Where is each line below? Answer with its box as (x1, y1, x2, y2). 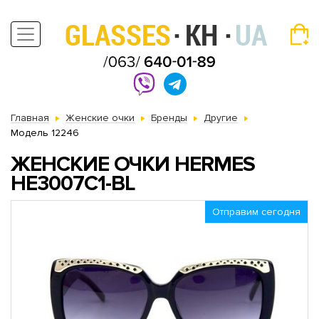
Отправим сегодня (212, 206, 300, 218)
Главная (11, 112, 49, 124)
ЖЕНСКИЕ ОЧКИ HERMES (11, 151, 255, 177)
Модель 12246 (11, 127, 79, 139)
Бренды (151, 112, 187, 124)
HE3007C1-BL (11, 170, 135, 197)
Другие (204, 112, 238, 124)
